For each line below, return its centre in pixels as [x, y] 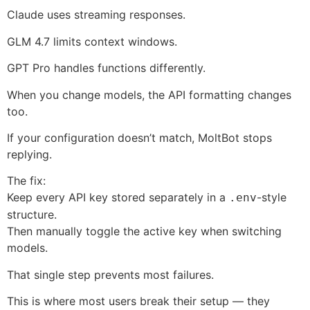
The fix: [26, 181]
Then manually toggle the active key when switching [144, 231]
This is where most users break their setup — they [138, 301]
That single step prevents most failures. [110, 274]
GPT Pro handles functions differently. [106, 68]
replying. [29, 155]
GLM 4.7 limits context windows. [92, 41]
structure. [32, 215]
